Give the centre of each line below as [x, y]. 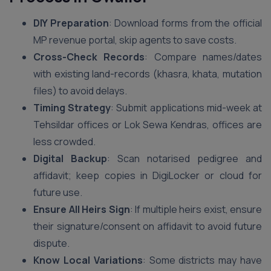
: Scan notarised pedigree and [184, 158]
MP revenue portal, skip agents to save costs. [135, 40]
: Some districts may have [202, 260]
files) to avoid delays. [80, 91]
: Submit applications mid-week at [187, 108]
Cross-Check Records [89, 57]
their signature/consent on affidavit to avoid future [148, 226]
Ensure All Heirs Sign [82, 209]
